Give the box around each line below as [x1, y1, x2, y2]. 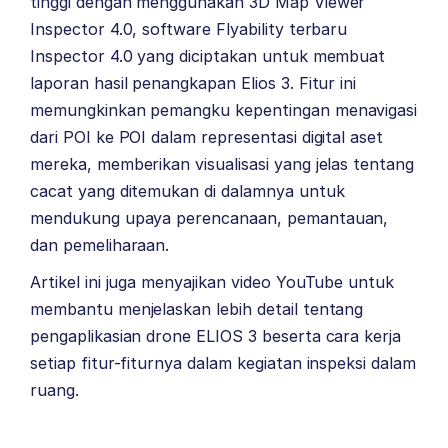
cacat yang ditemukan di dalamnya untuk [30, 181, 345, 202]
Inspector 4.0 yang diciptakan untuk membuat [30, 46, 386, 67]
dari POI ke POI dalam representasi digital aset [30, 127, 384, 148]
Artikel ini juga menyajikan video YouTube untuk [30, 272, 395, 293]
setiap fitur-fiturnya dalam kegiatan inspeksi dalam [30, 353, 416, 374]
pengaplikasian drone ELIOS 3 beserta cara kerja [30, 326, 402, 347]
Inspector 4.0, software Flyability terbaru [30, 19, 348, 40]
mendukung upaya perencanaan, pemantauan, [30, 208, 389, 229]
